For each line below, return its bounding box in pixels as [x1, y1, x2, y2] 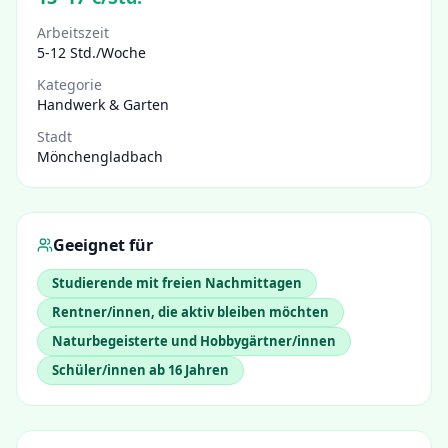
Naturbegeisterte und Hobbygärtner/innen [52, 332, 336, 350]
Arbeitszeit [37, 23, 109, 42]
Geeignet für [53, 234, 153, 256]
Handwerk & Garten [37, 95, 169, 114]
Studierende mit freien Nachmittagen [52, 274, 302, 292]
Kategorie [37, 75, 102, 94]
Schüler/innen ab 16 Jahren [52, 361, 229, 379]
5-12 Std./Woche [37, 43, 146, 62]
